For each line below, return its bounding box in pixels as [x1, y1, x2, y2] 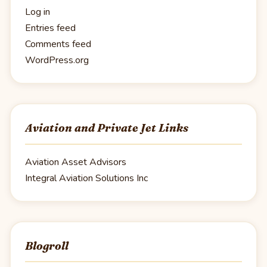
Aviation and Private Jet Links [25, 121, 188, 135]
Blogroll [25, 238, 69, 253]
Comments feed [25, 38, 91, 51]
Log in [25, 5, 50, 19]
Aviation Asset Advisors [25, 155, 126, 169]
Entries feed [25, 21, 76, 35]
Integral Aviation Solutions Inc [25, 171, 148, 185]
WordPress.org [25, 54, 89, 67]
